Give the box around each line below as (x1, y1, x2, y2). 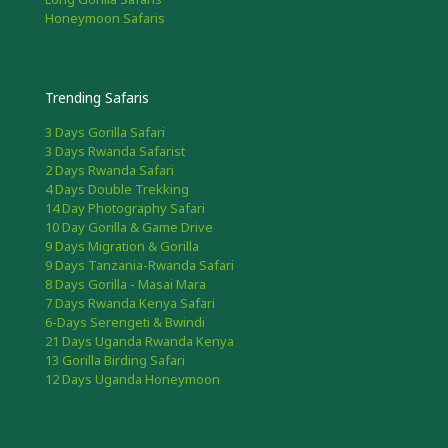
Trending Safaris (45, 87, 149, 107)
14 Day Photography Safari (45, 198, 205, 217)
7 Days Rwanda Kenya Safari (45, 293, 215, 312)
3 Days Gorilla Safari (45, 122, 165, 141)
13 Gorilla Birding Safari (45, 350, 185, 369)
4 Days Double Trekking (45, 179, 189, 198)
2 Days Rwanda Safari (45, 160, 174, 179)
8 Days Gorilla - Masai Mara (45, 274, 206, 293)
